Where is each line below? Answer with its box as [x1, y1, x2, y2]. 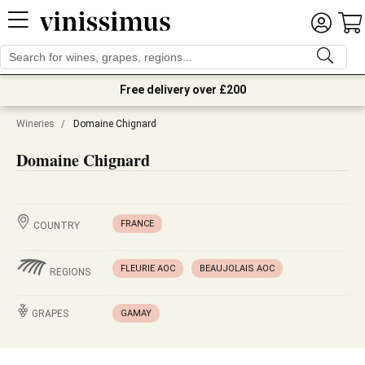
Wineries [16, 118, 55, 130]
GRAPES [32, 308, 68, 319]
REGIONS [50, 266, 90, 278]
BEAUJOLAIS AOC [200, 263, 275, 274]
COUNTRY [33, 220, 80, 231]
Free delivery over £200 [119, 83, 246, 96]
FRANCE [121, 218, 154, 229]
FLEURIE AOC [121, 263, 175, 274]
